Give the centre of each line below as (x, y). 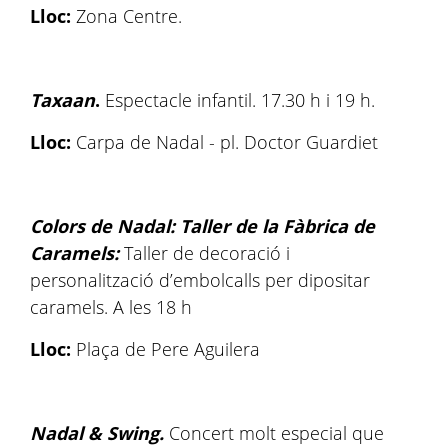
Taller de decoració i (207, 253)
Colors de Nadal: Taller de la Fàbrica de (202, 226)
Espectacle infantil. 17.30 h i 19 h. (240, 100)
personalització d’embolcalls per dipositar (200, 280)
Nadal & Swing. (97, 433)
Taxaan (62, 100)
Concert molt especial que (274, 433)
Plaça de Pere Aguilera (165, 349)
